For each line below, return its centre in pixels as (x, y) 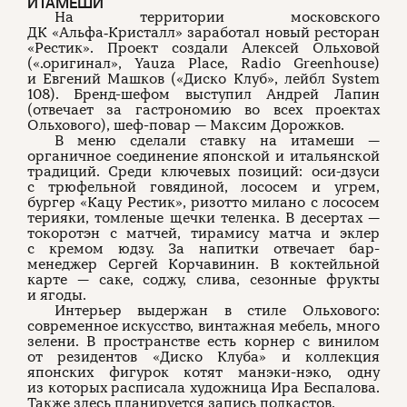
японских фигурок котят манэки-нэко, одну (203, 372)
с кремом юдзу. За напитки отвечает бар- (203, 248)
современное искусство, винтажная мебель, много (203, 326)
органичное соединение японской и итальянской (203, 156)
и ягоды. (57, 295)
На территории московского (217, 17)
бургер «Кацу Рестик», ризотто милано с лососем (203, 202)
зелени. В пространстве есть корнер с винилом (203, 341)
